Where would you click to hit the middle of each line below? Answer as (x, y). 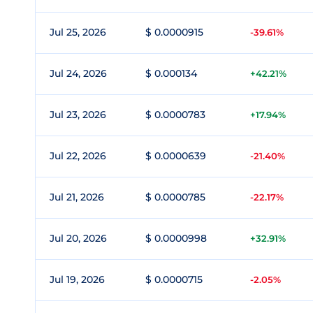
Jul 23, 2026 (78, 115)
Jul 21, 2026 (77, 197)
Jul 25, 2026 (78, 32)
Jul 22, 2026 (78, 156)
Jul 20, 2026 (78, 238)
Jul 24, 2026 (78, 73)
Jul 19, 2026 (77, 279)
